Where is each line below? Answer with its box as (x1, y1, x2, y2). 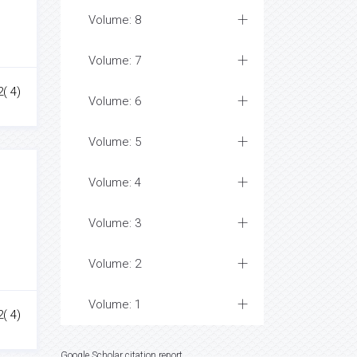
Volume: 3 (88, 216, 141, 230)
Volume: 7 (88, 53, 141, 68)
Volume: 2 (88, 257, 141, 271)
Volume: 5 (88, 135, 141, 149)
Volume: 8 (88, 13, 141, 27)
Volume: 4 (88, 175, 141, 190)
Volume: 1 (88, 297, 141, 312)
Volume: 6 (88, 94, 141, 108)
